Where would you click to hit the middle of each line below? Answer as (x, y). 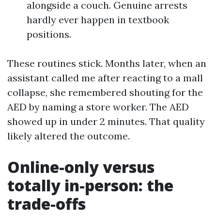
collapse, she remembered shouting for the (105, 92)
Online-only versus (81, 167)
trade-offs (46, 204)
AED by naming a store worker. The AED (98, 107)
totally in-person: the (90, 185)
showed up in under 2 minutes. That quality (106, 121)
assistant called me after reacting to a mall (105, 78)
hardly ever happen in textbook (98, 20)
